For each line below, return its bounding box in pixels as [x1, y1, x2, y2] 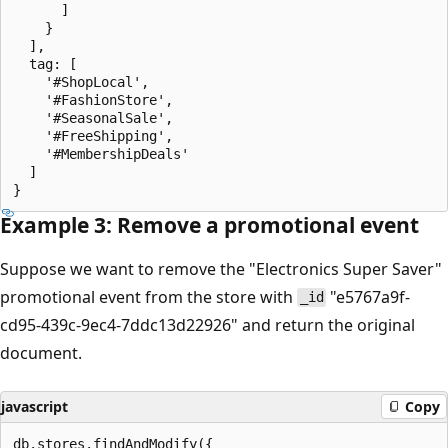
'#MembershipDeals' [13, 145, 189, 162]
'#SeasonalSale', [13, 109, 173, 126]
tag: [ [13, 55, 77, 72]
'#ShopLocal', [13, 73, 149, 90]
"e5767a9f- [326, 285, 411, 308]
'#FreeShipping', [13, 127, 173, 144]
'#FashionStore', [13, 91, 173, 108]
